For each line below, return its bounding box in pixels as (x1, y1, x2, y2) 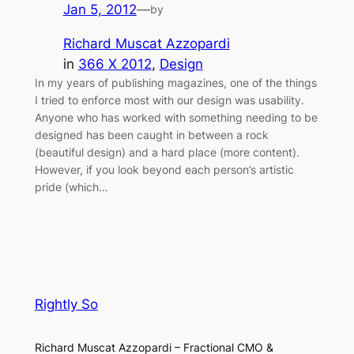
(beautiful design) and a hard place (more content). (34, 145, 299, 159)
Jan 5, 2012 (62, 2, 137, 18)
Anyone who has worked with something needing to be (34, 110, 318, 124)
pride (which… (34, 179, 108, 194)
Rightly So (34, 296, 98, 313)
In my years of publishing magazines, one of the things (34, 75, 317, 89)
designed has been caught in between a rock (34, 127, 269, 141)
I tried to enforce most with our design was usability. (34, 92, 304, 107)
